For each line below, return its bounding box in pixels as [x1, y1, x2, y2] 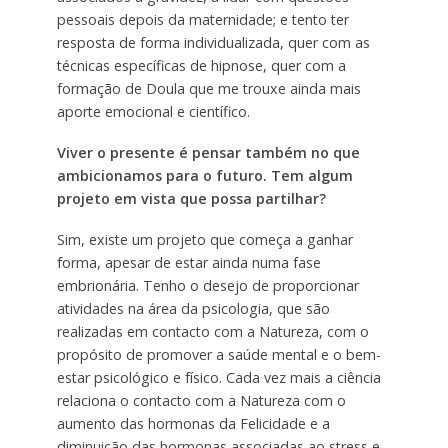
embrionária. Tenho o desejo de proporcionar [56, 275, 359, 295]
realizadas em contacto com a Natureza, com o [56, 321, 369, 341]
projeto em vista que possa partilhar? [56, 188, 326, 208]
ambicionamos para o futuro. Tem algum [56, 165, 353, 185]
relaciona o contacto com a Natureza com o [56, 390, 346, 410]
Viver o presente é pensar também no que [56, 142, 360, 162]
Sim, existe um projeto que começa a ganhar [56, 229, 353, 249]
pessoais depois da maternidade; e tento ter [56, 9, 349, 29]
